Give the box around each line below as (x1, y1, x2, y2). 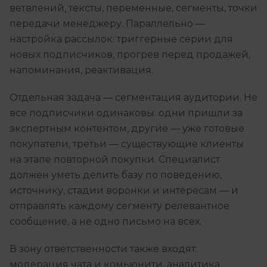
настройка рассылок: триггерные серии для (10, 33, 233, 45)
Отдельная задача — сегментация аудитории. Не (10, 92, 257, 104)
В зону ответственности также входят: (10, 243, 197, 255)
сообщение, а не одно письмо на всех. (10, 216, 201, 228)
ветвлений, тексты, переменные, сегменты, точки (10, 2, 257, 14)
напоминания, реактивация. (10, 64, 153, 76)
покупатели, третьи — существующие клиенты (10, 138, 244, 150)
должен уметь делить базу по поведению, (10, 169, 222, 181)
